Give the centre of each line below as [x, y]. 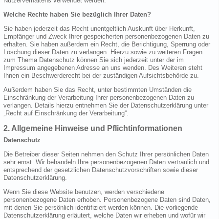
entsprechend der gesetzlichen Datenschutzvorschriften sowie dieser [101, 170]
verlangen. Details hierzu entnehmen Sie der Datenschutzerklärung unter [106, 105]
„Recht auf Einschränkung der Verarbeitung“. [66, 113]
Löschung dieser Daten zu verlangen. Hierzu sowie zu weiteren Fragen [103, 52]
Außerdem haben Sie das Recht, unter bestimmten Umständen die [98, 89]
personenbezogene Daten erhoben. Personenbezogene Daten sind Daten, [107, 200]
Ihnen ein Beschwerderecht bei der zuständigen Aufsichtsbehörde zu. [101, 75]
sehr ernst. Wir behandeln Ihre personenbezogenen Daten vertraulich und [106, 162]
